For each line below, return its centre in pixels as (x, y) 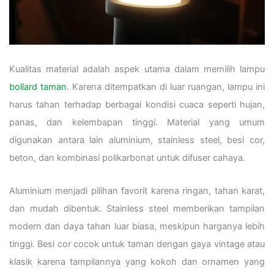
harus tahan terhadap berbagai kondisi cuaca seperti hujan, (137, 104)
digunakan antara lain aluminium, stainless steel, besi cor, (137, 140)
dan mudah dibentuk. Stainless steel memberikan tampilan (137, 209)
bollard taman (38, 87)
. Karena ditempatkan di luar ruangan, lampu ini (166, 87)
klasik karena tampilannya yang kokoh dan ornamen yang (137, 262)
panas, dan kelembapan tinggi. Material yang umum (137, 122)
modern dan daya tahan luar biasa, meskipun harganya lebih (137, 227)
